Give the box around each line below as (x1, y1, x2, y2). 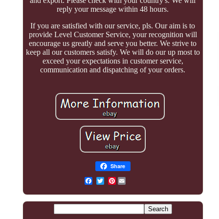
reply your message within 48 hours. (57, 5, 169, 14)
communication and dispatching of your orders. (40, 66, 186, 74)
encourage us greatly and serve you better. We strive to (29, 39, 197, 48)
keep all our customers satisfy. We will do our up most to (25, 48, 200, 57)
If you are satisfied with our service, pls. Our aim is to (30, 22, 196, 30)
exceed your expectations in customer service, (42, 57, 183, 66)
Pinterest (115, 176, 145, 185)
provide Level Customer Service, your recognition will (28, 30, 197, 39)
